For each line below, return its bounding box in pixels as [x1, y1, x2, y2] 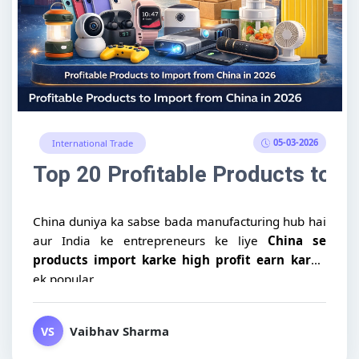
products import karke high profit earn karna [32, 251, 326, 268]
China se [267, 232, 326, 248]
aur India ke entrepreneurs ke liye [32, 232, 268, 248]
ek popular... [32, 270, 102, 287]
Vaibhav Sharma [69, 323, 169, 340]
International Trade [51, 136, 133, 149]
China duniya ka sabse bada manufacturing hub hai [32, 212, 326, 229]
